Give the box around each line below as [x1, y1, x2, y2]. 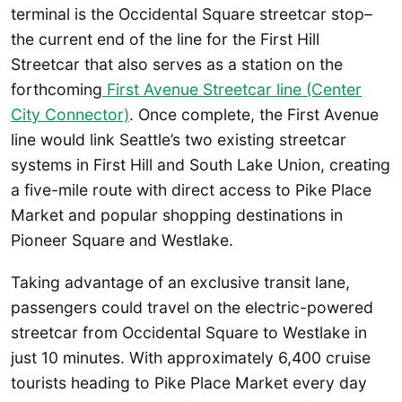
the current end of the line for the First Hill [11, 29, 319, 48]
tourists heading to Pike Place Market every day [11, 373, 367, 393]
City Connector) [11, 104, 129, 124]
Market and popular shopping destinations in [11, 205, 343, 224]
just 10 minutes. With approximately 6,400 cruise [11, 348, 371, 368]
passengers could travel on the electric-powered [11, 298, 373, 318]
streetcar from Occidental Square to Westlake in [11, 323, 367, 343]
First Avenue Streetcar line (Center [102, 79, 362, 99]
